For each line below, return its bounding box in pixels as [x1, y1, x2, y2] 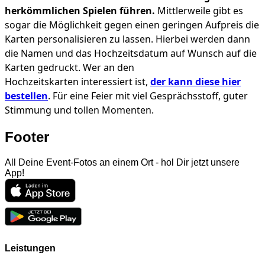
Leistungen [5, 243, 56, 253]
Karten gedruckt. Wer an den [5, 60, 134, 74]
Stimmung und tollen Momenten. [5, 103, 154, 117]
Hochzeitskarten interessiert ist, [5, 75, 150, 88]
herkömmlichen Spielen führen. [5, 4, 155, 17]
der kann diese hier [150, 75, 241, 88]
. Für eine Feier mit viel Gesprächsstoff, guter [48, 89, 248, 102]
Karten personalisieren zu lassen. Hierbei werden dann [5, 32, 250, 46]
